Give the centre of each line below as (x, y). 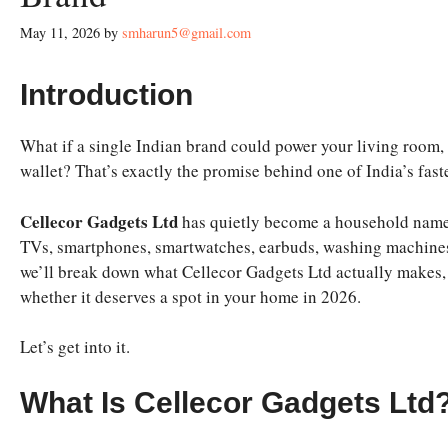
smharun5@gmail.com (186, 32)
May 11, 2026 (60, 32)
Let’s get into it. (75, 346)
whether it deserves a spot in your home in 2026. (190, 296)
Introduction (106, 94)
